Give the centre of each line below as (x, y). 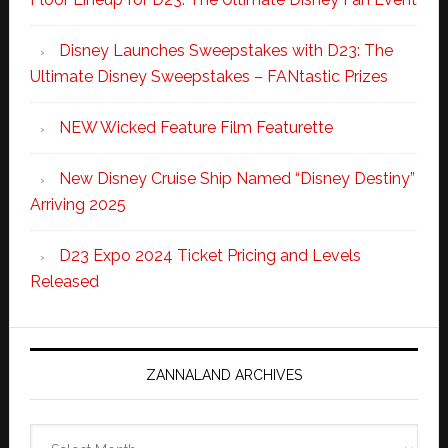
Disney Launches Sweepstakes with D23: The (225, 50)
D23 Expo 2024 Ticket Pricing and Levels (209, 255)
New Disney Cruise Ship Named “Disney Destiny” (236, 178)
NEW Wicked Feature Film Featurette (195, 127)
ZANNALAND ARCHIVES (223, 374)
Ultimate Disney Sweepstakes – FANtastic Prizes (208, 76)
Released (64, 281)
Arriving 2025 (77, 204)
